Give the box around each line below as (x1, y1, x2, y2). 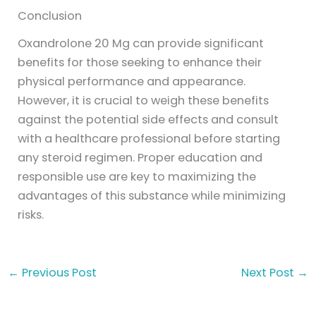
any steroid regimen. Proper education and (18, 149, 263, 166)
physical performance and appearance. (18, 73, 246, 90)
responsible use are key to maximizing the (18, 168, 257, 185)
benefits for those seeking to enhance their (18, 54, 262, 71)
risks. (18, 206, 44, 223)
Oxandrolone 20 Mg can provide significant (18, 35, 265, 51)
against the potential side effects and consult (18, 111, 279, 128)
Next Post (241, 264, 298, 281)
